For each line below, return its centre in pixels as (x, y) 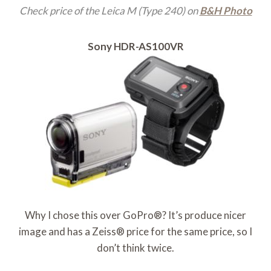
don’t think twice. (135, 248)
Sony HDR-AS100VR (135, 47)
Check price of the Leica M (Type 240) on (109, 11)
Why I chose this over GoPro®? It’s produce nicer (135, 215)
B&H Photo (226, 11)
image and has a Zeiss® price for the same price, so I (135, 232)
